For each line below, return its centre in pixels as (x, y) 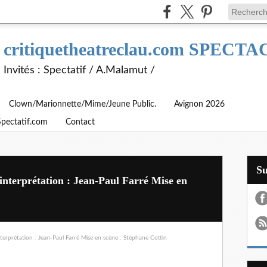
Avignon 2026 (199, 104)
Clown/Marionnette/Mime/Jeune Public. (83, 104)
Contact (80, 122)
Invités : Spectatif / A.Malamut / (79, 70)
